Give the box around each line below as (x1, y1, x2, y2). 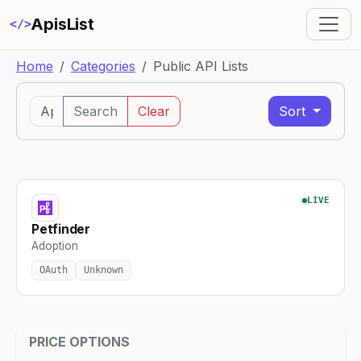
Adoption (31, 239, 78, 252)
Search (73, 102, 118, 119)
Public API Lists (153, 57, 248, 74)
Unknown (84, 263, 123, 276)
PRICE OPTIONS (29, 333, 130, 350)
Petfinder (31, 221, 91, 237)
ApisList (31, 15, 94, 35)
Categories (71, 57, 135, 74)
